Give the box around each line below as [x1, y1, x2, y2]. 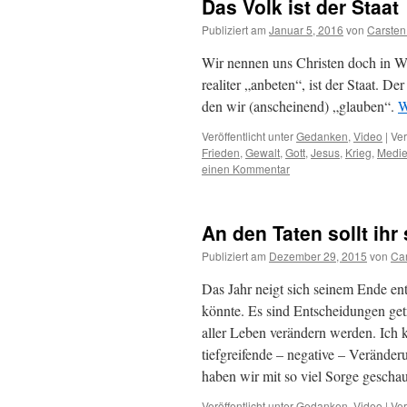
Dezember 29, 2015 [269, 248, 367, 263]
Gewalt [245, 144, 280, 160]
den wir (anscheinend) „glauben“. [202, 96, 398, 115]
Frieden [202, 144, 240, 160]
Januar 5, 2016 [269, 22, 343, 37]
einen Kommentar [202, 161, 290, 176]
